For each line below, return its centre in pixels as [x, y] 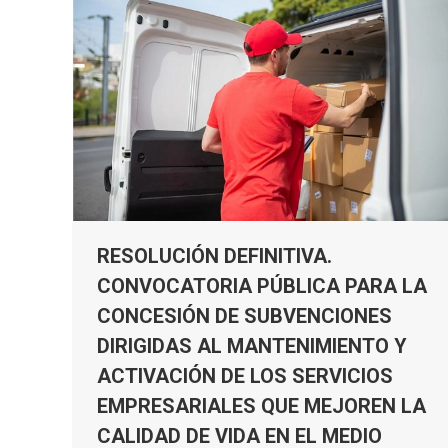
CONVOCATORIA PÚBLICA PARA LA [262, 286]
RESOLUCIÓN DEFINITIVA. [214, 256]
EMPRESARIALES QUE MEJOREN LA [261, 406]
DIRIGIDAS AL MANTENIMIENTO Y [252, 346]
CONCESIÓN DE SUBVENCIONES [244, 316]
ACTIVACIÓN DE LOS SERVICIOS [245, 376]
